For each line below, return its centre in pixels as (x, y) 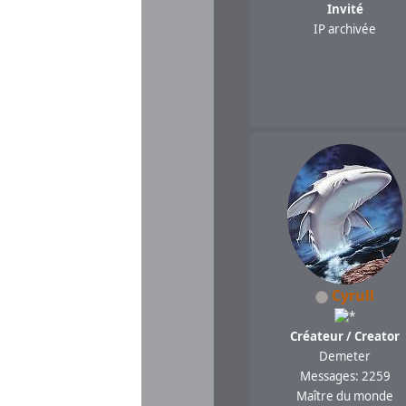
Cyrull (353, 296)
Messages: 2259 (345, 377)
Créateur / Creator (345, 337)
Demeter (345, 357)
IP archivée (345, 29)
